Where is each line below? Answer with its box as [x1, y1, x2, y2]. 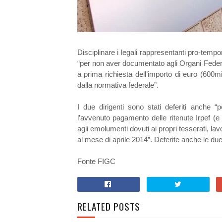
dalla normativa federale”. [77, 81, 159, 90]
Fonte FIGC [77, 157, 115, 166]
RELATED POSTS [77, 199, 140, 214]
